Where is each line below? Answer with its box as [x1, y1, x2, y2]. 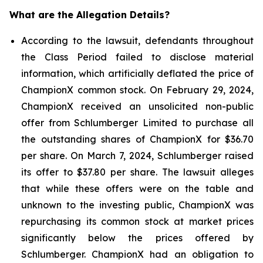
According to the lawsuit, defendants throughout [21, 35, 254, 46]
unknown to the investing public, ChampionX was [21, 199, 254, 211]
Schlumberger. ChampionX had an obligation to [21, 248, 254, 260]
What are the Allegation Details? [9, 9, 170, 21]
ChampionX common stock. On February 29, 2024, [21, 84, 254, 96]
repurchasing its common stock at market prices [21, 215, 254, 227]
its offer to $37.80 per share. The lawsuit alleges [21, 166, 254, 178]
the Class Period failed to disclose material [21, 51, 254, 63]
